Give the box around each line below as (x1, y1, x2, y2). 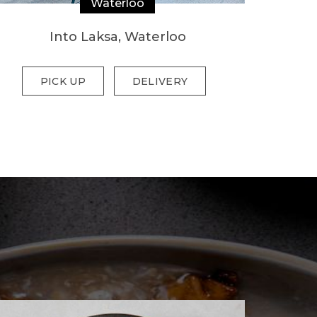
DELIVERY (132, 75, 188, 88)
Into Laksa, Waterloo (49, 29, 186, 45)
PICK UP (40, 75, 86, 88)
